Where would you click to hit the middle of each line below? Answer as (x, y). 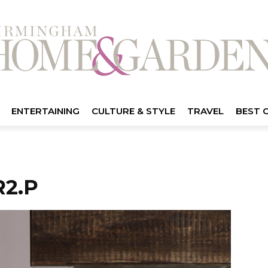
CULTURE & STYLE (133, 111)
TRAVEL (205, 111)
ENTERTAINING (45, 111)
